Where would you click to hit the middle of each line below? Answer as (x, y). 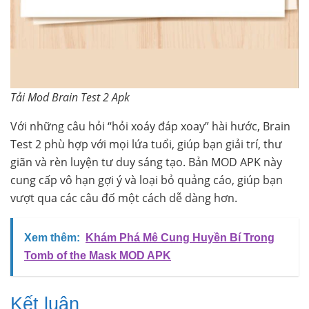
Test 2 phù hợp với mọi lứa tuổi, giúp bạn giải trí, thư (146, 144)
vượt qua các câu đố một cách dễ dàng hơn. (124, 198)
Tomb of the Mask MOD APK (98, 256)
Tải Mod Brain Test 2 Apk (70, 98)
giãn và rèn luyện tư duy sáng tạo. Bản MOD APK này (146, 162)
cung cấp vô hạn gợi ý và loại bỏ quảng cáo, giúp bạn (147, 180)
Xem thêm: (52, 238)
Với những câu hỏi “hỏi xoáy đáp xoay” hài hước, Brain (150, 127)
